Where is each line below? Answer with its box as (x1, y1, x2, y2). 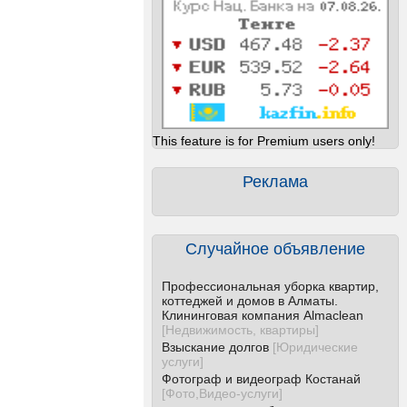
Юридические (276, 340, 358, 354)
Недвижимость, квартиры (165, 323, 315, 337)
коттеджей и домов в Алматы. (162, 293, 338, 308)
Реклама (243, 173, 308, 191)
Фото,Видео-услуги (165, 386, 279, 401)
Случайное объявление (185, 240, 365, 258)
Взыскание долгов (162, 340, 269, 354)
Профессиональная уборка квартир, (162, 279, 379, 293)
